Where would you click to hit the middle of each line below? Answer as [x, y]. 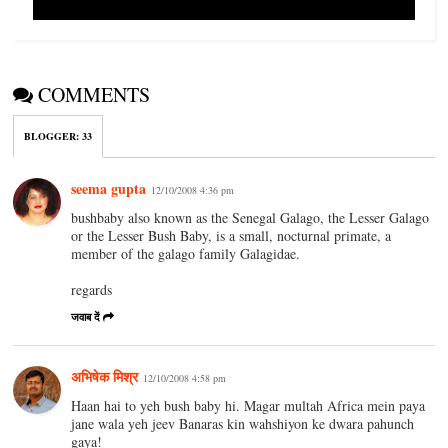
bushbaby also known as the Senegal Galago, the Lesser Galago [250, 217]
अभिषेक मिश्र [105, 376]
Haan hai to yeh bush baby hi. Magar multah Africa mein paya [248, 405]
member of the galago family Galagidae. [186, 253]
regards [92, 289]
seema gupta [109, 188]
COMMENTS [94, 94]
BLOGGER [50, 135]
